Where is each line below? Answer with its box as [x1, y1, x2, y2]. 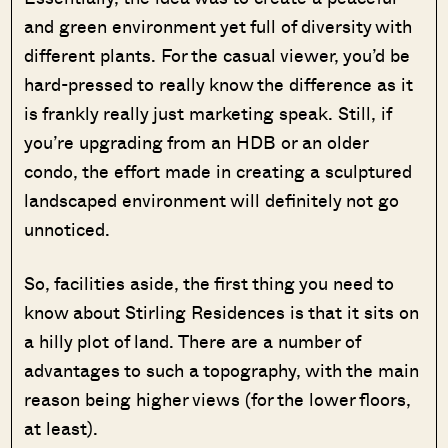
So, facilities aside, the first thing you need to [24, 270, 395, 297]
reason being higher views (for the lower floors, [24, 386, 412, 413]
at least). [24, 415, 104, 442]
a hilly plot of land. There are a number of [24, 328, 361, 355]
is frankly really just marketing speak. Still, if [24, 100, 392, 127]
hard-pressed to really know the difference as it [24, 71, 414, 98]
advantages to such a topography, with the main [24, 357, 420, 384]
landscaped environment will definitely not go [24, 187, 400, 214]
